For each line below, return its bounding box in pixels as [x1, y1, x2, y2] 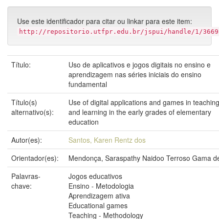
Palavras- [11, 171, 41, 181]
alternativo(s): [11, 107, 56, 117]
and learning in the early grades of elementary [68, 107, 211, 117]
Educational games [68, 200, 128, 210]
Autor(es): [11, 135, 44, 145]
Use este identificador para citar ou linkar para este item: [17, 16, 192, 26]
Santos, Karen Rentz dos [68, 135, 146, 145]
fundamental [68, 79, 107, 89]
